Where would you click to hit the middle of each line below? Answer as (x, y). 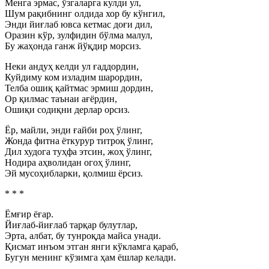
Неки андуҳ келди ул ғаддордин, (72, 66)
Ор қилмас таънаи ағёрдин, (61, 99)
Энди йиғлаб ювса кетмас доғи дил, (79, 24)
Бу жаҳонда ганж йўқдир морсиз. (73, 46)
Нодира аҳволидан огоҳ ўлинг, (68, 162)
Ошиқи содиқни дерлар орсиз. (67, 110)
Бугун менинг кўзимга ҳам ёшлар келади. (90, 257)
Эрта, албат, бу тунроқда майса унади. (83, 236)
